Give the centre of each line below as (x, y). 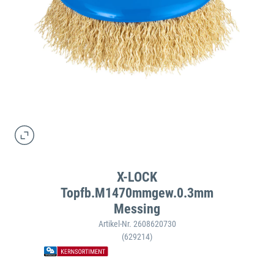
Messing (137, 209)
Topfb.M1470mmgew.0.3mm (137, 193)
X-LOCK (137, 177)
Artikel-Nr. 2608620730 (137, 224)
